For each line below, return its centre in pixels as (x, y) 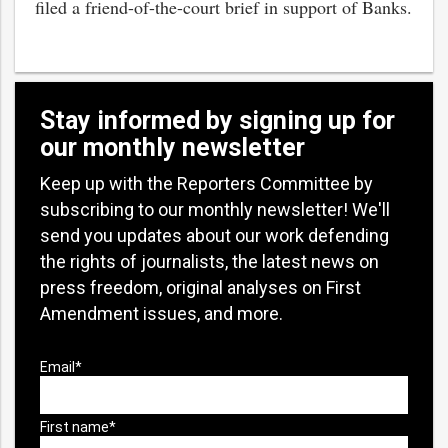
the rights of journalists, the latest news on (209, 261)
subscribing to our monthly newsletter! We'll (215, 209)
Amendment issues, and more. (161, 313)
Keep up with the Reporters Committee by (206, 183)
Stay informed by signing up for (217, 120)
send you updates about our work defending (214, 235)
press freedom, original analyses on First (200, 287)
